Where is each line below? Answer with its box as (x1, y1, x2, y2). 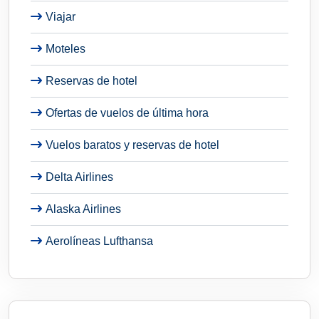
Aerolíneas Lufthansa (46, 234, 153, 247)
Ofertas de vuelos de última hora (46, 106, 209, 119)
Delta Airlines (46, 170, 113, 183)
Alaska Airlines (46, 202, 121, 215)
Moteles (46, 42, 85, 55)
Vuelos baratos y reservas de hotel (46, 138, 219, 151)
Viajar (46, 10, 75, 23)
